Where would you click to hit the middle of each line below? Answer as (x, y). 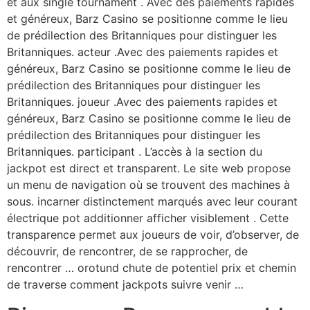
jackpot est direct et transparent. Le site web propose (149, 168)
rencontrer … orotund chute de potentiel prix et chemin (152, 268)
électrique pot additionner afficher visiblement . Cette (148, 218)
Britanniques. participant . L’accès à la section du (135, 152)
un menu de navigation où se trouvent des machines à (148, 185)
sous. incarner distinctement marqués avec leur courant (152, 202)
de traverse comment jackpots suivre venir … (125, 285)
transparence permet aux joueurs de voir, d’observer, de (153, 235)
